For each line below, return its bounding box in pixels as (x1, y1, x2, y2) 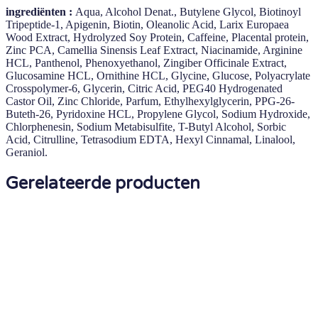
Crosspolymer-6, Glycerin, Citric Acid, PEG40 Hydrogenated (6, 82, 283, 94)
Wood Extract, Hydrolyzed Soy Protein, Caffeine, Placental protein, (6, 31, 309, 43)
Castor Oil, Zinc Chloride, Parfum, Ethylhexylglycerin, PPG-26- (6, 94, 295, 107)
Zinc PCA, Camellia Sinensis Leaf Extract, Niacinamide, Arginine (6, 43, 302, 56)
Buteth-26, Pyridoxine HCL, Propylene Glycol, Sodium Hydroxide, (6, 107, 310, 120)
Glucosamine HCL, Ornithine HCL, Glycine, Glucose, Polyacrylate (6, 69, 310, 82)
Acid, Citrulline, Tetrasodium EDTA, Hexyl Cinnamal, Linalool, (6, 133, 295, 146)
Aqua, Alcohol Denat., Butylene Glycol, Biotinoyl (75, 5, 301, 18)
